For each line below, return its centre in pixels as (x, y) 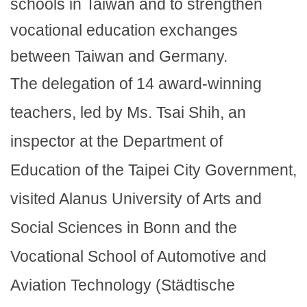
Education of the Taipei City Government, (153, 170)
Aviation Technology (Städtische (123, 285)
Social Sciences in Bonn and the (124, 227)
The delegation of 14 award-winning (136, 83)
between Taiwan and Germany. (119, 56)
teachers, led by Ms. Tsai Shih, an (128, 112)
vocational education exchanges (124, 30)
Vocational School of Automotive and (138, 256)
